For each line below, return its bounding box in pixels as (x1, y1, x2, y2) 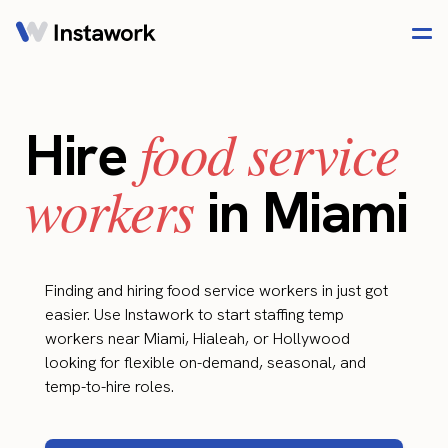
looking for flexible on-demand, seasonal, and (45, 352, 366, 373)
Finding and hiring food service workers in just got (45, 280, 388, 301)
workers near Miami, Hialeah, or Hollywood (45, 328, 350, 349)
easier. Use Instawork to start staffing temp (45, 304, 344, 325)
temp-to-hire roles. (45, 376, 174, 397)
